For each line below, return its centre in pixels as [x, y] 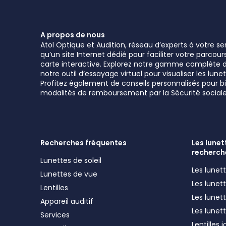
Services [55, 215]
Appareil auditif [67, 201]
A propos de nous [73, 35]
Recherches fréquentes [83, 143]
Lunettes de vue [69, 174]
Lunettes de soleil [71, 160]
